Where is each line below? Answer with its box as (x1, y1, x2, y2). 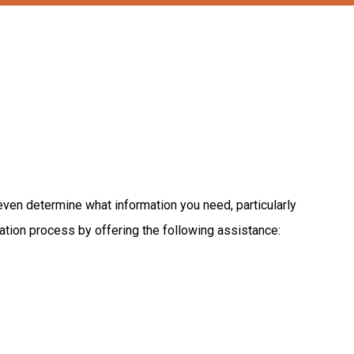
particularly (235, 198, 296, 213)
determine (25, 198, 85, 213)
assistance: (217, 223, 281, 238)
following (162, 223, 217, 238)
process (28, 223, 78, 238)
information (114, 198, 180, 213)
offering (94, 223, 142, 238)
